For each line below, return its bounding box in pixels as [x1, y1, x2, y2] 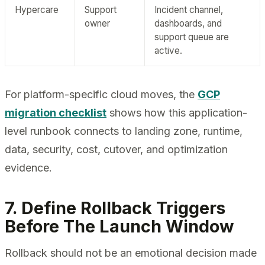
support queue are [154, 31, 229, 43]
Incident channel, [154, 4, 223, 15]
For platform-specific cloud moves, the [5, 88, 198, 101]
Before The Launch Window [5, 216, 234, 237]
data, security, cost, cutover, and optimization [5, 143, 228, 156]
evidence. [5, 161, 52, 174]
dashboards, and [154, 17, 222, 29]
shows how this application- [106, 106, 247, 119]
